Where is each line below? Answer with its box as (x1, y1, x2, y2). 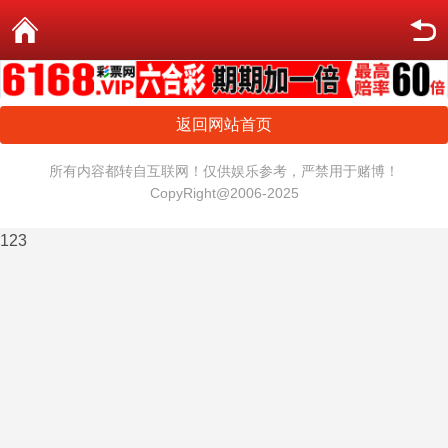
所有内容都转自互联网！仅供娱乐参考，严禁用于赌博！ (49, 163, 399, 180)
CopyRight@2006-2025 (149, 185, 299, 202)
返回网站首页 (176, 116, 272, 134)
